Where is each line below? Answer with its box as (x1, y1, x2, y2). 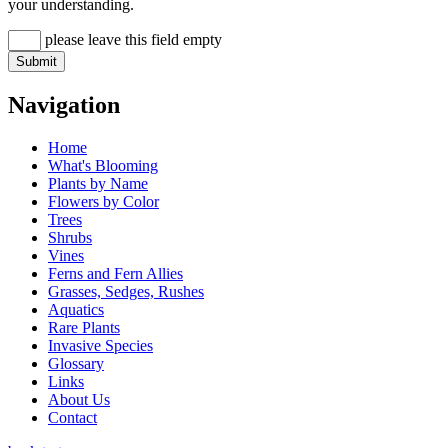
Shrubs (48, 229, 92, 246)
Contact (48, 409, 97, 426)
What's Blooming (48, 157, 158, 174)
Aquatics (48, 301, 104, 318)
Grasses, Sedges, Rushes (48, 283, 204, 300)
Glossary (48, 355, 104, 372)
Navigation (8, 92, 120, 119)
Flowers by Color (48, 193, 159, 210)
